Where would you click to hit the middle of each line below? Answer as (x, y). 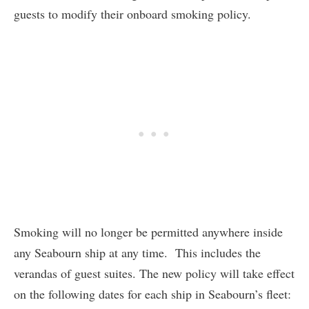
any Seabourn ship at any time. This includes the (137, 252)
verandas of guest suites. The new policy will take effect (154, 273)
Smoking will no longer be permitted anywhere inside (148, 231)
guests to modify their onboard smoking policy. (132, 13)
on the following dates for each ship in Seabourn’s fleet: (152, 293)
